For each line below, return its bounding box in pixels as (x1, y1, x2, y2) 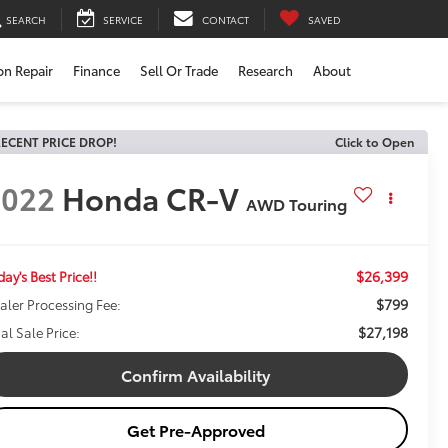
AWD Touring (246, 192, 348, 216)
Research (238, 61, 293, 80)
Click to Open (335, 133, 414, 150)
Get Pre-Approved (126, 418, 265, 442)
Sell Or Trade (140, 61, 218, 80)
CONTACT (202, 11, 249, 27)
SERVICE (103, 11, 143, 27)
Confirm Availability (121, 363, 270, 387)
